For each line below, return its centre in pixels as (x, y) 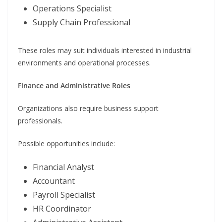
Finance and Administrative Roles (74, 85)
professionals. (40, 120)
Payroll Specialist (64, 194)
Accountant (54, 181)
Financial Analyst (63, 167)
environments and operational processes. (84, 62)
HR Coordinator (62, 208)
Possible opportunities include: (66, 143)
